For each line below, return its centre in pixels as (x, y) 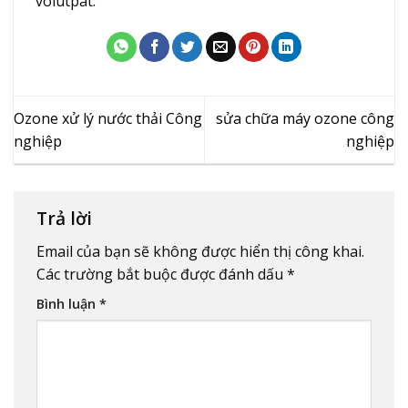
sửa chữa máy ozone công (305, 118)
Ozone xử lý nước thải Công (108, 118)
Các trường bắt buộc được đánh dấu (162, 275)
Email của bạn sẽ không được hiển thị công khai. (200, 252)
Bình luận (68, 304)
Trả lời (66, 218)
